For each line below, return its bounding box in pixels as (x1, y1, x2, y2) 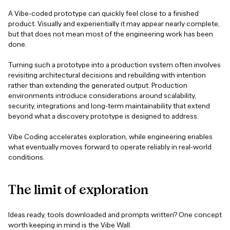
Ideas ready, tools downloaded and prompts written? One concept (8, 210, 222, 220)
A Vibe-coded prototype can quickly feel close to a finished (8, 9, 199, 18)
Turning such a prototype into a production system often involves (8, 61, 221, 70)
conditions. (8, 153, 45, 162)
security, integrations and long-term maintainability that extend (8, 102, 210, 111)
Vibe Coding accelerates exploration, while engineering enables (8, 132, 213, 142)
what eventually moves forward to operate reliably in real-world (8, 143, 212, 152)
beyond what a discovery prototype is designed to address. (8, 112, 199, 121)
